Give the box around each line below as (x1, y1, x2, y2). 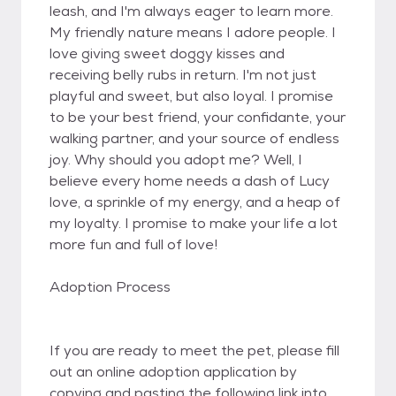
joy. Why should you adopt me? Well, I (49, 150, 302, 169)
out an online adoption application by (49, 362, 297, 381)
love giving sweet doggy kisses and (49, 44, 285, 63)
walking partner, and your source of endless (49, 129, 339, 148)
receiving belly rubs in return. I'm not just (49, 65, 316, 84)
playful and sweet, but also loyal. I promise (49, 87, 333, 105)
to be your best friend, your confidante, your (49, 108, 346, 126)
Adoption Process (49, 278, 171, 296)
